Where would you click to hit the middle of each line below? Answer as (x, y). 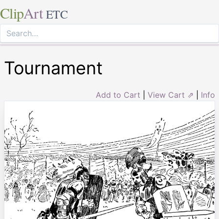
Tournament (53, 68)
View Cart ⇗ (171, 95)
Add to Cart (118, 95)
